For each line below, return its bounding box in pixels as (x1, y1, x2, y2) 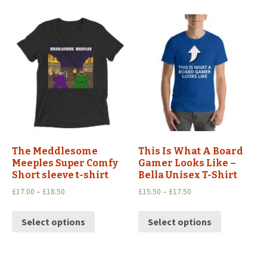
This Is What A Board (138, 145, 244, 157)
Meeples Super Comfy (12, 157, 118, 169)
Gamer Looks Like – (138, 157, 237, 169)
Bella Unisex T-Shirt (138, 169, 238, 181)
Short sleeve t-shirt (12, 169, 108, 181)
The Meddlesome (12, 145, 98, 157)
